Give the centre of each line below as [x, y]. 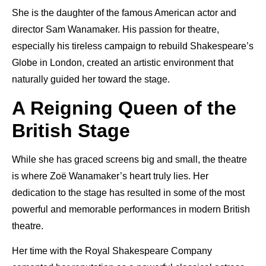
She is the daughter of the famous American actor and [124, 13]
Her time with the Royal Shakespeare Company [112, 251]
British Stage [71, 130]
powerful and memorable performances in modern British [131, 209]
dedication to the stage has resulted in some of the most [128, 192]
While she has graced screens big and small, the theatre [129, 159]
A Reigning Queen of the [124, 108]
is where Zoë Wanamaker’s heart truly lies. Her [110, 176]
